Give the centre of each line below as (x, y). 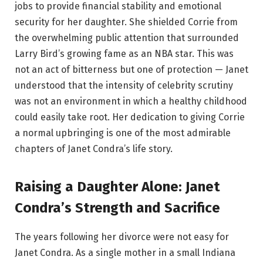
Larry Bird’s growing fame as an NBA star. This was (124, 54)
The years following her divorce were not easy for (122, 237)
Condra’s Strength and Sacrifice (117, 208)
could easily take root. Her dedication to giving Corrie (130, 117)
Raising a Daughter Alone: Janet (117, 186)
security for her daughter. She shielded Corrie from (126, 22)
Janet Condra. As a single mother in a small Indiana (125, 252)
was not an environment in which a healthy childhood (131, 102)
